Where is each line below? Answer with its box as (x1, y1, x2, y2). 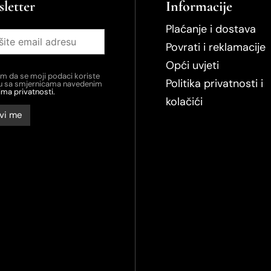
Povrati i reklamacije (165, 39, 266, 54)
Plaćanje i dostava (165, 21, 256, 36)
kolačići (165, 94, 203, 109)
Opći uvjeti (165, 57, 219, 73)
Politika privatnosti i (165, 76, 263, 91)
